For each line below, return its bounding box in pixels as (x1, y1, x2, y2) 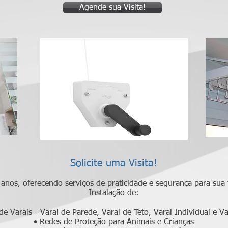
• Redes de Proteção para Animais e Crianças (34, 218, 194, 226)
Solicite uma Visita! (70, 158, 157, 168)
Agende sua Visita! (79, 4, 146, 12)
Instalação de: (89, 189, 139, 197)
